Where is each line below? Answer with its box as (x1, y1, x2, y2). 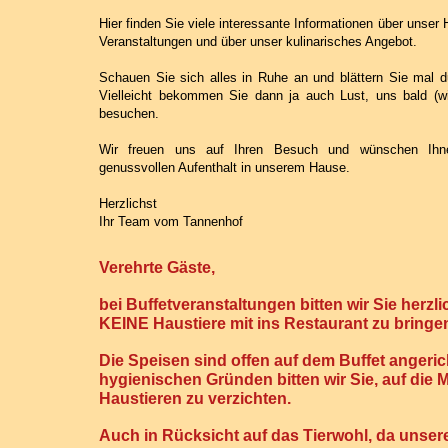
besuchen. (99, 105, 159, 121)
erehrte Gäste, (109, 258, 215, 276)
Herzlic (99, 195, 139, 211)
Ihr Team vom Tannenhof (99, 213, 243, 229)
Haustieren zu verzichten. (99, 389, 291, 407)
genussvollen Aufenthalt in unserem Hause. (99, 159, 350, 175)
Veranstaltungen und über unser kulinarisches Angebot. (99, 33, 417, 49)
